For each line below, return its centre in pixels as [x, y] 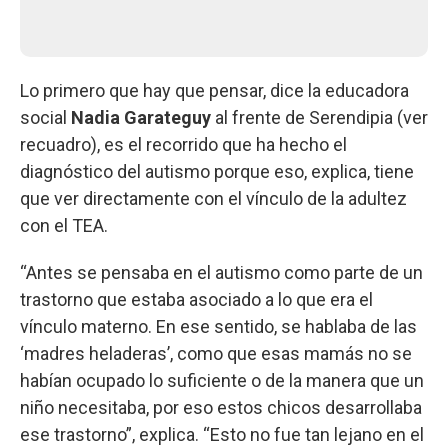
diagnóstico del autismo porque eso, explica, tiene [217, 171]
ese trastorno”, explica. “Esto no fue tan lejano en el [222, 434]
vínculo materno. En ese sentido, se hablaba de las [218, 326]
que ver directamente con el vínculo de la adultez [213, 198]
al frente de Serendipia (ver [319, 117]
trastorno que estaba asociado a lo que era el [196, 299]
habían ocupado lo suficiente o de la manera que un [222, 380]
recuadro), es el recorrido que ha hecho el [183, 144]
